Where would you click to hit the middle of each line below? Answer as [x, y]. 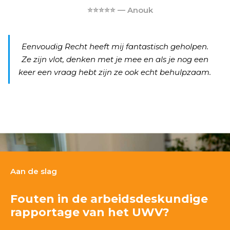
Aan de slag [34, 171]
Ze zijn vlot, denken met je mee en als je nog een [115, 59]
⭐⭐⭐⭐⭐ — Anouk [120, 10]
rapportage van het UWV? [90, 212]
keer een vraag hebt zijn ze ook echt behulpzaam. [115, 72]
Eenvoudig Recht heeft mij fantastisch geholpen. [115, 46]
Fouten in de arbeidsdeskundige [109, 199]
